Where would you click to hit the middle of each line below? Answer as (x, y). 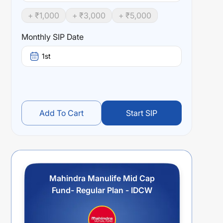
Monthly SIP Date (53, 37)
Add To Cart (61, 113)
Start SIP (142, 113)
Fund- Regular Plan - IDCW (102, 190)
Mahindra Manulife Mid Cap (102, 178)
